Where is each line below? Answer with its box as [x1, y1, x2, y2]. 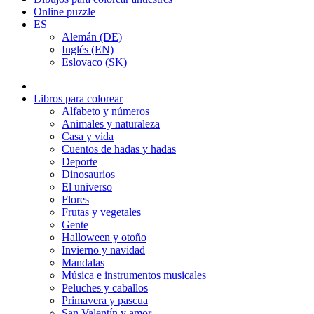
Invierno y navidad [62, 244, 145, 256]
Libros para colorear [34, 93, 123, 104]
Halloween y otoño [62, 231, 146, 243]
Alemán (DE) [62, 31, 122, 43]
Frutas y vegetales [62, 206, 141, 218]
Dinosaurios [62, 168, 115, 180]
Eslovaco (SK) [62, 56, 127, 68]
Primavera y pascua [62, 294, 148, 306]
